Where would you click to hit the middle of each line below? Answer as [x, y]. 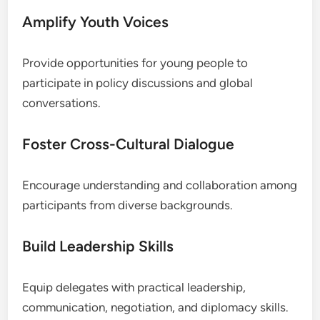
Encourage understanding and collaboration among [160, 185]
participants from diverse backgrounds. [128, 205]
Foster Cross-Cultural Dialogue [129, 144]
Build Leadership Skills [98, 246]
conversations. [62, 102]
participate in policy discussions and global [138, 82]
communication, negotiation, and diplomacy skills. [156, 307]
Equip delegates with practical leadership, [134, 287]
